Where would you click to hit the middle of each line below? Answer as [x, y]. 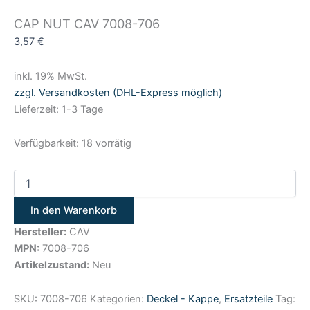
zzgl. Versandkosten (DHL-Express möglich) [118, 92]
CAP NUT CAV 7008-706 [87, 23]
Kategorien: [117, 299]
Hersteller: [40, 231]
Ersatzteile [248, 299]
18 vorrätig [107, 144]
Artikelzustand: [52, 265]
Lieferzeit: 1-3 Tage [58, 109]
